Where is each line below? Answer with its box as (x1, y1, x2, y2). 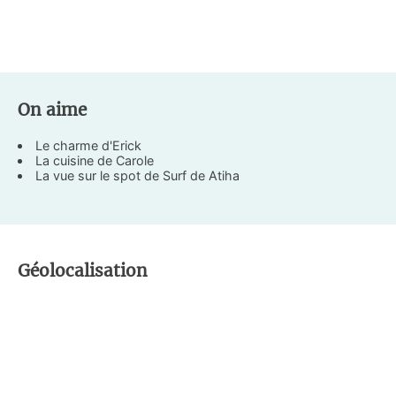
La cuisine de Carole (35, 152, 155, 168)
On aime (18, 98, 87, 120)
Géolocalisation (18, 259, 148, 281)
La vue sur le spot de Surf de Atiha (35, 167, 240, 183)
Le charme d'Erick (35, 137, 142, 153)
